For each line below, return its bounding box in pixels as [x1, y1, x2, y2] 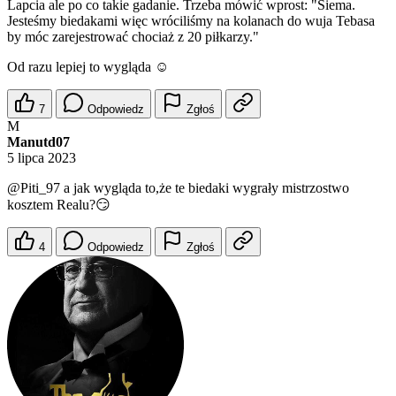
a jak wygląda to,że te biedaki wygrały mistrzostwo [60, 180, 349, 196]
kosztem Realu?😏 [7, 197, 110, 213]
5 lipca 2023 [7, 150, 76, 166]
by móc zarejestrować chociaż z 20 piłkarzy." [7, 29, 259, 45]
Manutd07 [7, 134, 70, 150]
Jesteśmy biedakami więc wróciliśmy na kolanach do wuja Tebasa [7, 13, 375, 29]
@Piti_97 [7, 180, 60, 196]
